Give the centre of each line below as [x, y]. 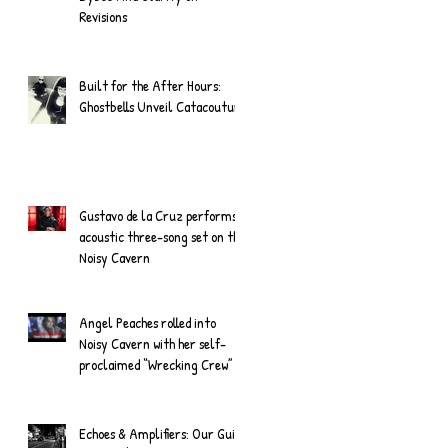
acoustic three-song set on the [162, 236]
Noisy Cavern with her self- [152, 343]
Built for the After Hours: [150, 85]
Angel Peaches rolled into [147, 322]
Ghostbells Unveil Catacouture [162, 106]
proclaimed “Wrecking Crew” [155, 364]
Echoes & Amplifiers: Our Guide [163, 433]
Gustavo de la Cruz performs [158, 215]
